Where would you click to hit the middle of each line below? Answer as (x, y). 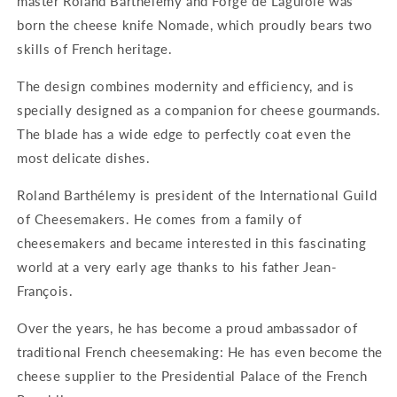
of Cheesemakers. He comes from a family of (160, 219)
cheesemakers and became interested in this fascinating (192, 243)
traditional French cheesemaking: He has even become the (200, 352)
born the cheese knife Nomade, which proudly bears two (195, 25)
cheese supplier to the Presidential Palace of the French (192, 376)
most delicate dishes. (84, 158)
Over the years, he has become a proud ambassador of (187, 328)
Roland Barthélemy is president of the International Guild (197, 195)
